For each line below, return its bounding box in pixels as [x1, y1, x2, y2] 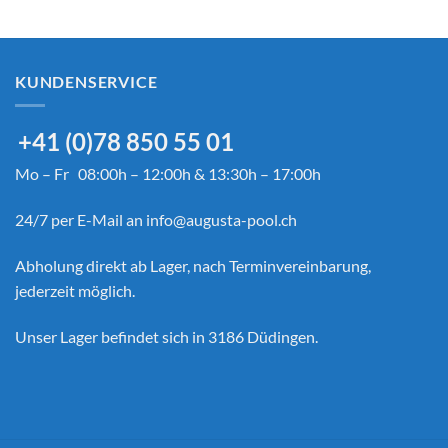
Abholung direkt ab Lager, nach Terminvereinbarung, [15, 255, 371, 275]
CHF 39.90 [159, 22, 227, 40]
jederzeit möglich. [15, 280, 135, 300]
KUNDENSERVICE [15, 71, 158, 91]
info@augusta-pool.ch [146, 209, 297, 229]
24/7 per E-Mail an [15, 209, 146, 229]
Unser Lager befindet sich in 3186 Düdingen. [15, 326, 318, 346]
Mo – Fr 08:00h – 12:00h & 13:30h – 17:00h [15, 164, 321, 184]
